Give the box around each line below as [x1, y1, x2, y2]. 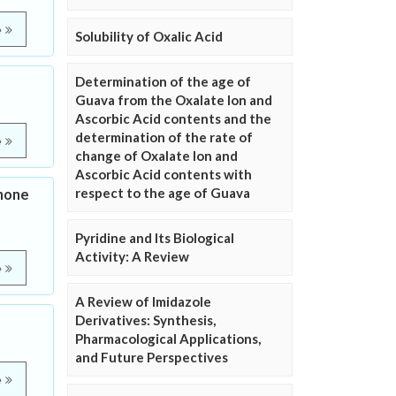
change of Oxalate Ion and [75, 148, 238, 164]
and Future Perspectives [75, 349, 228, 365]
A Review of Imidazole [75, 293, 211, 309]
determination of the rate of [75, 129, 253, 145]
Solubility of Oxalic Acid [75, 28, 223, 44]
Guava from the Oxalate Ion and [75, 92, 272, 108]
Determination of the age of [75, 73, 251, 89]
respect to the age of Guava [75, 185, 250, 201]
